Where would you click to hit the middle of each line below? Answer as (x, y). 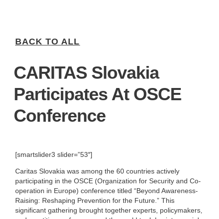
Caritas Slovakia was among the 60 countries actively (98, 171)
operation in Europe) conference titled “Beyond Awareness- (107, 191)
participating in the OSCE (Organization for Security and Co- (108, 181)
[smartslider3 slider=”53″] (54, 154)
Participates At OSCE (98, 94)
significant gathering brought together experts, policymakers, (109, 210)
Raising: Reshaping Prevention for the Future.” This (95, 201)
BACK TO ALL (48, 41)
